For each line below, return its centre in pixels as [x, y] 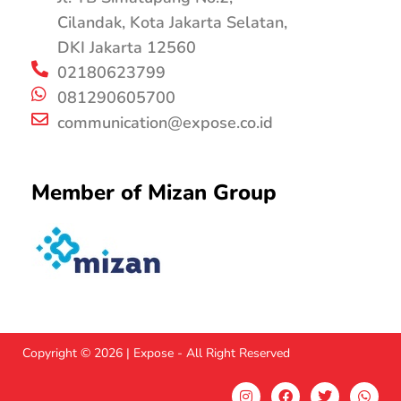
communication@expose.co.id [165, 123]
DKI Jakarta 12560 [126, 47]
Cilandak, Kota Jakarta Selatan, [172, 22]
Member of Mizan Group [154, 192]
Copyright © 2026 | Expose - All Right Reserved [156, 353]
